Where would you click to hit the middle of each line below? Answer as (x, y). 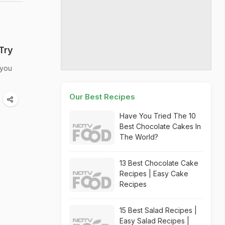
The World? (139, 137)
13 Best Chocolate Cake (159, 163)
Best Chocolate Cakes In (160, 126)
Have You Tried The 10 (158, 116)
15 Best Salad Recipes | (158, 210)
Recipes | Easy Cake (154, 174)
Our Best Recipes (102, 97)
